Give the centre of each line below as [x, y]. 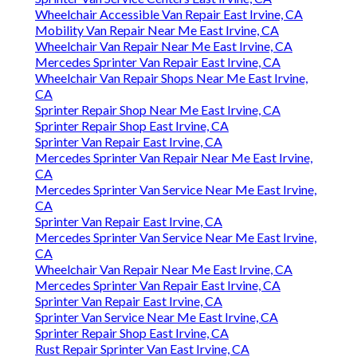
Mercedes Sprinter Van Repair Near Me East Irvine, [174, 158]
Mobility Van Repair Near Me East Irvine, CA [157, 30]
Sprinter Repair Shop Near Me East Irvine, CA [158, 110]
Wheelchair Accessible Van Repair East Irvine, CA [169, 14]
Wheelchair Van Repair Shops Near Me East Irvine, [171, 78]
